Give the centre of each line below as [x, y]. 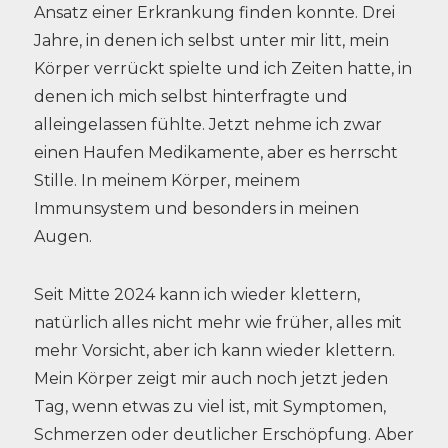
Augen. [62, 236]
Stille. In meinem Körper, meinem [166, 180]
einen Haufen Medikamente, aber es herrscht [215, 152]
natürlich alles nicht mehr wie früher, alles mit [217, 322]
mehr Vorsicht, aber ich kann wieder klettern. [214, 350]
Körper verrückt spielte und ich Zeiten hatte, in [222, 68]
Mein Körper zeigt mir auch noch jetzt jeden [210, 378]
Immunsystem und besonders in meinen [196, 208]
